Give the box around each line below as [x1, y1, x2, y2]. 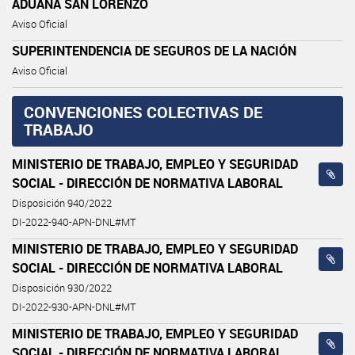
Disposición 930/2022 [12, 281, 112, 295]
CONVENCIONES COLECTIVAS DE [24, 101, 262, 123]
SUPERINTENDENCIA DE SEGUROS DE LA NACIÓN [12, 41, 296, 59]
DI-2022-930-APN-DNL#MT [12, 300, 136, 314]
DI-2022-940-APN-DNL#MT [12, 215, 136, 229]
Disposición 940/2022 [12, 196, 112, 210]
